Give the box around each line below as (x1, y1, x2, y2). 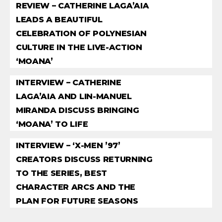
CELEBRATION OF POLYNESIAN (16, 28, 147, 38)
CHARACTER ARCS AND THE (16, 182, 135, 192)
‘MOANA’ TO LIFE (16, 119, 88, 129)
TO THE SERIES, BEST (16, 168, 107, 178)
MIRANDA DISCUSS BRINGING (16, 105, 139, 115)
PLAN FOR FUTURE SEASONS (16, 196, 138, 206)
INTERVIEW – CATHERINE (16, 77, 121, 87)
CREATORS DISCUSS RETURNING (16, 154, 153, 164)
